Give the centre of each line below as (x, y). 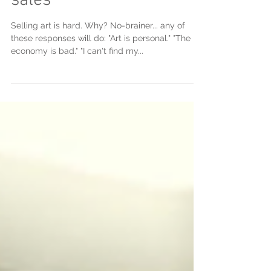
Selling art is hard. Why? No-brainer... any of (98, 47)
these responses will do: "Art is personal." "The (101, 60)
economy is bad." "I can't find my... (77, 73)
